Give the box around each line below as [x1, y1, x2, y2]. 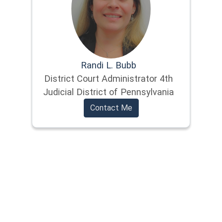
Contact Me [90, 103, 132, 112]
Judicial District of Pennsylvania [43, 87, 174, 97]
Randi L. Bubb [81, 60, 136, 70]
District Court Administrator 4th [44, 73, 173, 84]
